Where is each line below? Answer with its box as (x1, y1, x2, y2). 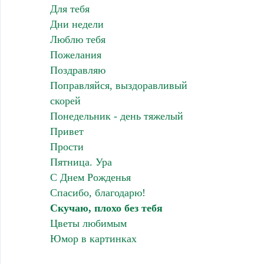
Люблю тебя (49, 33, 105, 45)
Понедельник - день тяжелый (49, 110, 183, 122)
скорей (49, 94, 81, 107)
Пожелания (49, 48, 101, 61)
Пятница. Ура (49, 156, 112, 168)
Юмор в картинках (49, 232, 137, 245)
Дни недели (49, 18, 104, 30)
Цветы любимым (49, 217, 127, 229)
